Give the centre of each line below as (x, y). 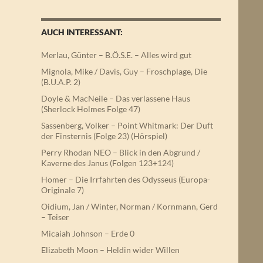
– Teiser (55, 217)
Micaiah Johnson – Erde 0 (88, 233)
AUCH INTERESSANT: (82, 32)
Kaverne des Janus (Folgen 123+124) (107, 163)
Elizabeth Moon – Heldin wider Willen (110, 250)
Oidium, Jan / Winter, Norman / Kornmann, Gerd (129, 206)
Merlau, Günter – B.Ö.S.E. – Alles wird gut (116, 55)
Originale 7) (63, 190)
